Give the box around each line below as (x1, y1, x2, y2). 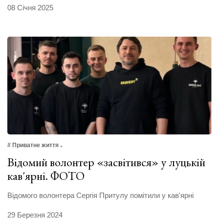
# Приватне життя (7, 142, 59, 149)
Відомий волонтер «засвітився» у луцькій (7, 154, 205, 170)
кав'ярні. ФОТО (7, 168, 85, 184)
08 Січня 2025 (7, 3, 53, 12)
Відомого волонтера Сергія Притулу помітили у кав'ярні (7, 191, 194, 200)
